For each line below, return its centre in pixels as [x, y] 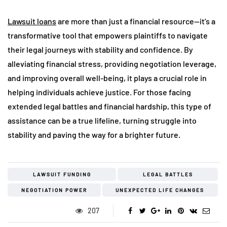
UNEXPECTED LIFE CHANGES [160, 190]
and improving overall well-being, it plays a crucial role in [107, 78]
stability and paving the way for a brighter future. [94, 134]
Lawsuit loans [32, 21]
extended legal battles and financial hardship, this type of [109, 106]
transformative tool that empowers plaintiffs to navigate [108, 35]
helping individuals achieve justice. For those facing [99, 92]
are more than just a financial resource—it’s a [136, 21]
